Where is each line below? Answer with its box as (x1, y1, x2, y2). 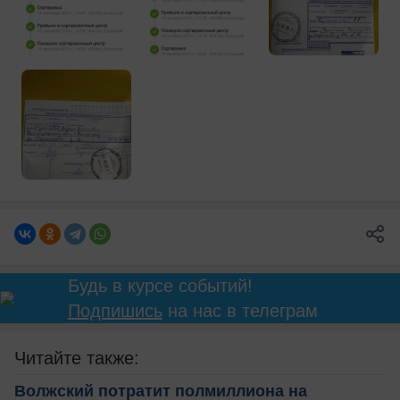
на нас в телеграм (162, 300, 318, 321)
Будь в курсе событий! (67, 275, 253, 296)
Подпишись (67, 300, 162, 321)
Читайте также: (14, 347, 139, 368)
